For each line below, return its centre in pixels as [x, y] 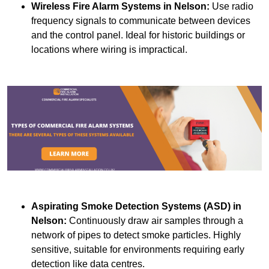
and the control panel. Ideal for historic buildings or [138, 35]
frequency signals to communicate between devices [141, 21]
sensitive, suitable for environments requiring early [138, 250]
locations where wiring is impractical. [109, 50]
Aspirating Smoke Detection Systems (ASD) [131, 207]
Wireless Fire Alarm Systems [96, 7]
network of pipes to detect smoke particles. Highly [136, 235]
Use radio [231, 7]
